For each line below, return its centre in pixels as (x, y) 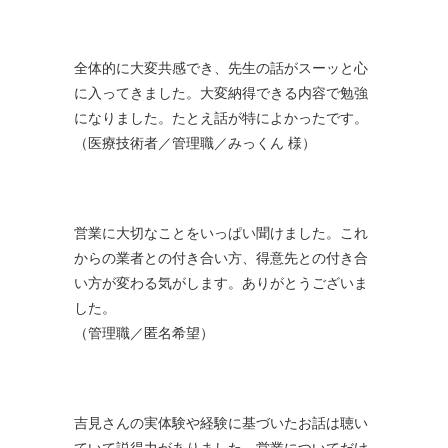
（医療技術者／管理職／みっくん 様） (195, 142)
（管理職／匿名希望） (144, 332)
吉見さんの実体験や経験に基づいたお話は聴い (221, 422)
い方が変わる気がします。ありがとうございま (221, 282)
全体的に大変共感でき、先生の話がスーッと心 (221, 67)
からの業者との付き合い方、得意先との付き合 (221, 257)
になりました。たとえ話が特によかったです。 (221, 117)
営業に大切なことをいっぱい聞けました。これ (221, 232)
